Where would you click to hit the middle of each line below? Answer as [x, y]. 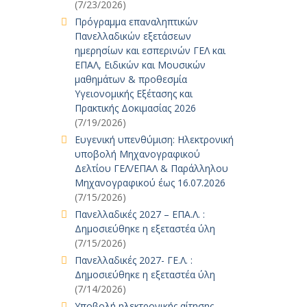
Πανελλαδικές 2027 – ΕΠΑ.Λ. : [139, 214]
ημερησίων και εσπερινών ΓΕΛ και [150, 50]
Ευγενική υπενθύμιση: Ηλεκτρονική [154, 139]
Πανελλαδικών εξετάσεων [133, 36]
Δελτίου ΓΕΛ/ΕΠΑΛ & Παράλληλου [151, 168]
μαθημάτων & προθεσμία [131, 79]
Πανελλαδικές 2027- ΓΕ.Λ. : [133, 260]
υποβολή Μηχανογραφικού [137, 154]
